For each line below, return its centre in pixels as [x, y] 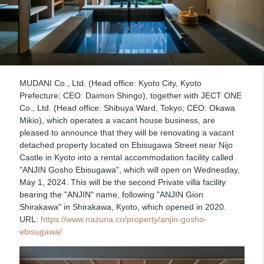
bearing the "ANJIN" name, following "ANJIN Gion [111, 194]
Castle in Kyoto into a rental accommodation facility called [126, 157]
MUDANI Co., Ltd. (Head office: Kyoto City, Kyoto [110, 83]
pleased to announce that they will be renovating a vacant [126, 132]
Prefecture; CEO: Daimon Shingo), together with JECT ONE [130, 95]
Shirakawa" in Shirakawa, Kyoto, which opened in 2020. [123, 207]
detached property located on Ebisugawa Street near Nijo [126, 145]
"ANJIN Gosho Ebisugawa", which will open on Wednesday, [129, 169]
